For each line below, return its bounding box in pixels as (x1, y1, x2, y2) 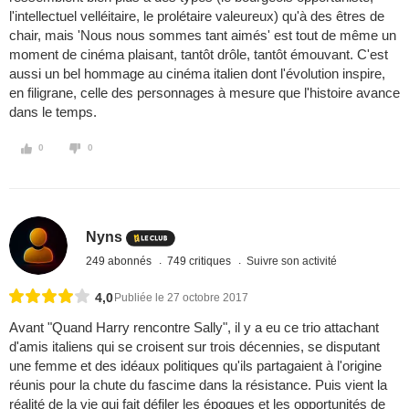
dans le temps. (9, 104, 97, 121)
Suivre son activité (246, 254, 338, 267)
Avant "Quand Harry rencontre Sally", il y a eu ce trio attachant (9, 320, 379, 336)
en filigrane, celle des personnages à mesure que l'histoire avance (9, 85, 400, 101)
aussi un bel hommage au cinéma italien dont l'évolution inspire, (9, 66, 385, 82)
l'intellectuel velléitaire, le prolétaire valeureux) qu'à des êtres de (9, 8, 384, 25)
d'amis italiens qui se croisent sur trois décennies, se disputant (9, 339, 380, 355)
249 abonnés (86, 254, 155, 267)
